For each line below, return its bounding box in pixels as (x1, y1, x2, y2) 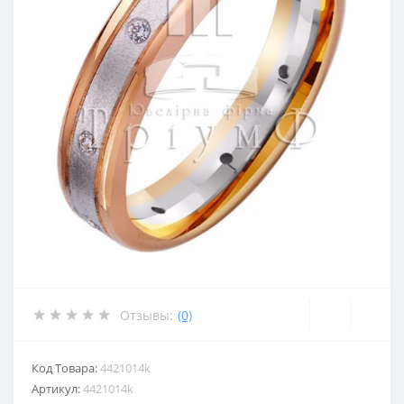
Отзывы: (120, 306, 173, 324)
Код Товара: (32, 360, 100, 377)
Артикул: (32, 381, 83, 398)
